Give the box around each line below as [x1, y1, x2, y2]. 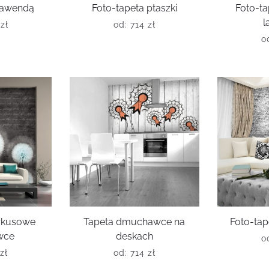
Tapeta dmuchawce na [83, 216, 186, 228]
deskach [115, 231, 153, 243]
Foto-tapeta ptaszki [91, 2, 177, 14]
